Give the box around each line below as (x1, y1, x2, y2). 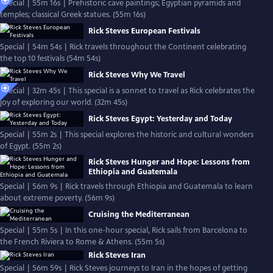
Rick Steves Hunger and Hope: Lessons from (88, 157, 250, 167)
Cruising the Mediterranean (88, 210, 190, 219)
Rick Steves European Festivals (88, 26, 200, 36)
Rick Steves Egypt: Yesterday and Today (88, 114, 232, 124)
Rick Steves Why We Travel (88, 70, 185, 80)
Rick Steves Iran (88, 250, 146, 260)
